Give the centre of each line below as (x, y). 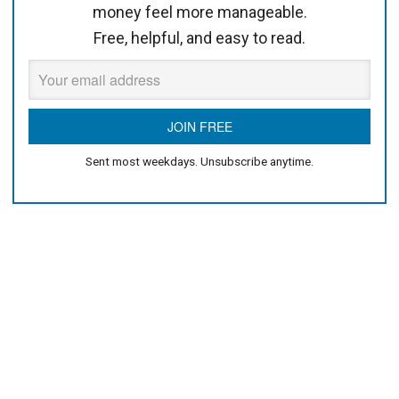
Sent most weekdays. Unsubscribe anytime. (199, 162)
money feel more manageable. (199, 12)
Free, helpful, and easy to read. (199, 38)
